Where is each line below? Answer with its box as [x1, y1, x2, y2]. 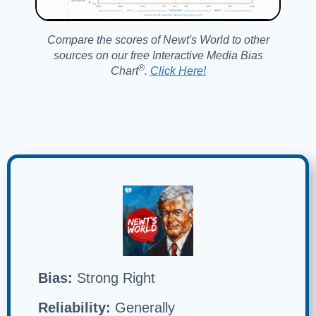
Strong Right [73, 270, 155, 286]
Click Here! [150, 65, 206, 78]
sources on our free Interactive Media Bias [53, 49, 263, 62]
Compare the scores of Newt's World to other [47, 34, 269, 47]
